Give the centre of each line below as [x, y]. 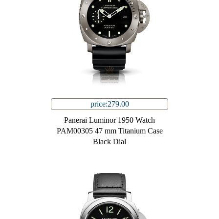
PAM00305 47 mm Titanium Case [109, 131]
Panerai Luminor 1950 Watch [109, 120]
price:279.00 [109, 104]
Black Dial [109, 142]
